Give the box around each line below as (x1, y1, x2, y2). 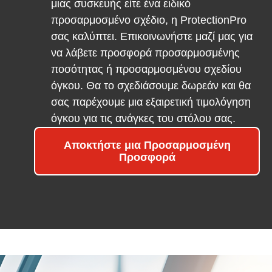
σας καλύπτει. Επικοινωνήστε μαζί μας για (51, 30, 253, 42)
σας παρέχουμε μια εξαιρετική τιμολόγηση (51, 95, 251, 108)
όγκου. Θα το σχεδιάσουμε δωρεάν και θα (51, 79, 251, 92)
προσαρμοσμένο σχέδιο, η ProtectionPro (51, 13, 246, 26)
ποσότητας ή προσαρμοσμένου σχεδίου (51, 63, 242, 75)
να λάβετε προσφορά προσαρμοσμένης (51, 46, 240, 59)
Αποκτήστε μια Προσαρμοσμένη (63, 138, 231, 151)
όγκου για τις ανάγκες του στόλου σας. (51, 112, 236, 124)
